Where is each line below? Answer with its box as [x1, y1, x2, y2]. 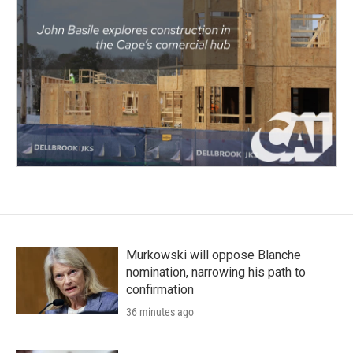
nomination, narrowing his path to [126, 265, 306, 281]
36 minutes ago [126, 306, 194, 319]
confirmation [126, 282, 194, 298]
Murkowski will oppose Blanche [126, 247, 301, 263]
